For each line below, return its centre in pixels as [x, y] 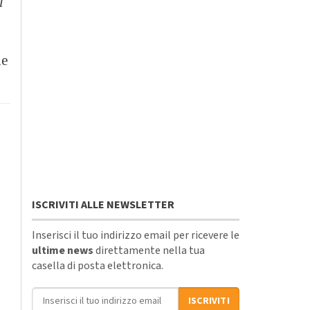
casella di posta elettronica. [98, 265]
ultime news [63, 250]
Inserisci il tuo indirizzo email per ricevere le [136, 235]
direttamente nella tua [149, 250]
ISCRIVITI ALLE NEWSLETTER [103, 204]
